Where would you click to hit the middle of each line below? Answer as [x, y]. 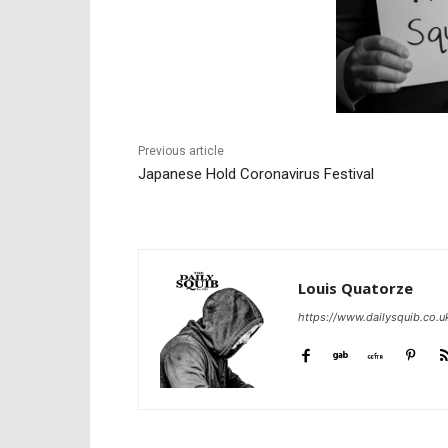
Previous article [181, 150]
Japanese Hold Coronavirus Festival [256, 173]
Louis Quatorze [355, 287]
